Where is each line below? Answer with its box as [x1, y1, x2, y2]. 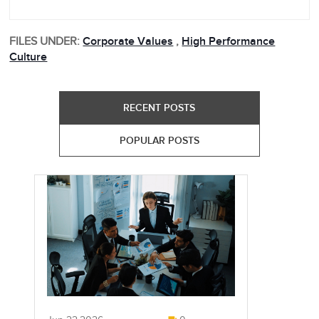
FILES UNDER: [9, 35, 80, 49]
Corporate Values [83, 35, 174, 49]
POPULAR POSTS [119, 135, 199, 147]
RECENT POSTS [123, 102, 196, 115]
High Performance [182, 35, 276, 49]
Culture [9, 51, 48, 65]
